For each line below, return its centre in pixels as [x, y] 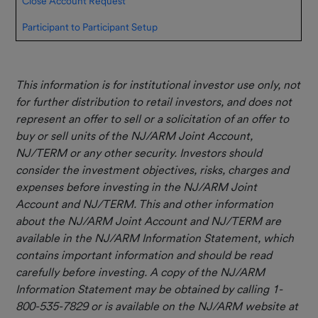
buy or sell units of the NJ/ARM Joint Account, [135, 136]
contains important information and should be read [144, 255]
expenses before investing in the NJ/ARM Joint [137, 187]
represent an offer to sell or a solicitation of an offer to [153, 119]
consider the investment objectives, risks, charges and [153, 170]
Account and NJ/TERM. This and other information [145, 204]
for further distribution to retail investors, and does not [154, 102]
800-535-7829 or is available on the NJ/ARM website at [157, 306]
